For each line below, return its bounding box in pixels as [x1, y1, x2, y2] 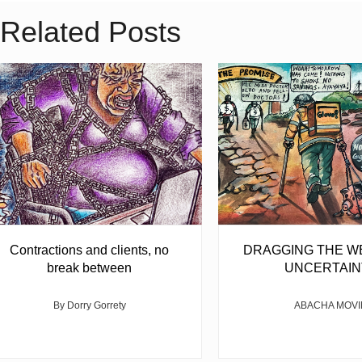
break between [47, 261, 132, 276]
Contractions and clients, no [10, 243, 169, 258]
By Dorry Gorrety [53, 300, 126, 312]
